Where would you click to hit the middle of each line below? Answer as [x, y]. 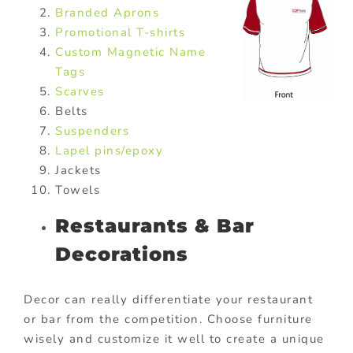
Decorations [122, 255]
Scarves [80, 92]
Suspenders [92, 131]
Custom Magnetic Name [130, 52]
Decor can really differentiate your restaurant [168, 299]
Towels [78, 190]
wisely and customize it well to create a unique [174, 338]
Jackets [78, 171]
